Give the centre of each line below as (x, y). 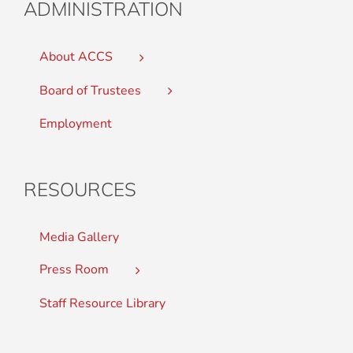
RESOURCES (80, 190)
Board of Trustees (90, 90)
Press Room (74, 270)
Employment (76, 124)
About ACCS (76, 57)
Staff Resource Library (102, 303)
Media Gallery (79, 238)
